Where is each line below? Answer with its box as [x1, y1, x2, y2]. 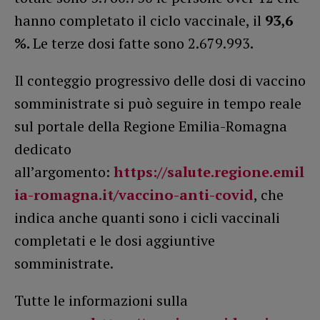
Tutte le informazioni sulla [14, 291, 188, 311]
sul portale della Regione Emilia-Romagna [14, 116, 287, 136]
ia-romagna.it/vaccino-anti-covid [14, 185, 254, 205]
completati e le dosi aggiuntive [14, 231, 215, 251]
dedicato [14, 139, 71, 159]
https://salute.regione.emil [114, 162, 304, 182]
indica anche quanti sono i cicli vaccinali [14, 208, 280, 228]
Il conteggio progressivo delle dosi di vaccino [14, 71, 306, 91]
